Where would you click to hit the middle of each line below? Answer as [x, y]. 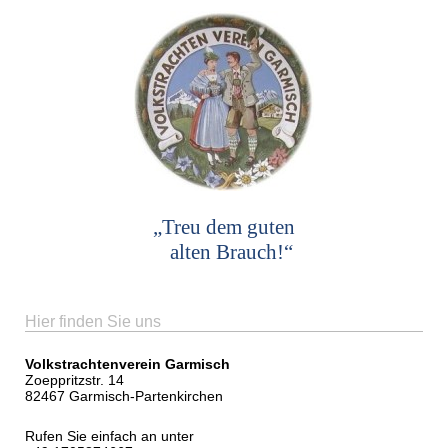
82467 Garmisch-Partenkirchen [124, 396]
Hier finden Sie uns [93, 322]
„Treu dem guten [224, 227]
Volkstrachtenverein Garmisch [127, 364]
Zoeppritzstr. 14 [74, 380]
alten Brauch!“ [224, 252]
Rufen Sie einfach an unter [111, 436]
